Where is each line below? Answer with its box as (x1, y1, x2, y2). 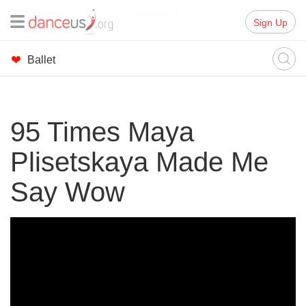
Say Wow (10, 177, 125, 207)
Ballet (27, 54, 55, 66)
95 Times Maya (10, 117, 194, 147)
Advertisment (128, 9, 178, 18)
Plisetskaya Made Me (10, 147, 268, 177)
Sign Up (253, 17, 288, 28)
